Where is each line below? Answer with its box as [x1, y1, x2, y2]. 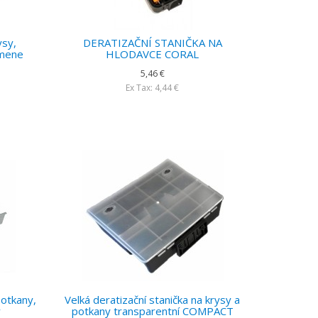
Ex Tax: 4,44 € [126, 82, 180, 94]
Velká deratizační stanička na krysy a [65, 292, 241, 307]
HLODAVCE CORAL [106, 47, 199, 61]
